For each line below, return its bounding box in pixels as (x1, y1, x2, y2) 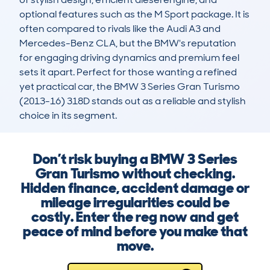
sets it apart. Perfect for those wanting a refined (19, 66, 237, 79)
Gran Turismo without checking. (35, 164, 235, 183)
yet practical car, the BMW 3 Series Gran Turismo (19, 80, 240, 93)
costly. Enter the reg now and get (31, 207, 239, 227)
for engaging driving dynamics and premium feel (19, 51, 239, 64)
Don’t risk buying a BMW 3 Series (33, 149, 237, 169)
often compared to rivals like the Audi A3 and (19, 22, 221, 36)
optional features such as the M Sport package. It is (19, 8, 250, 21)
